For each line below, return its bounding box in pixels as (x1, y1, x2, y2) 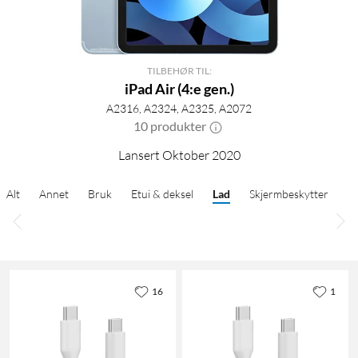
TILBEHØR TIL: (146, 64, 212, 77)
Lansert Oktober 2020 (117, 146, 241, 163)
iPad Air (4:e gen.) (124, 79, 234, 97)
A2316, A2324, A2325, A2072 (106, 101, 252, 115)
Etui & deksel (131, 186, 193, 201)
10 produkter (133, 117, 206, 133)
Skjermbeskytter (249, 186, 328, 201)
